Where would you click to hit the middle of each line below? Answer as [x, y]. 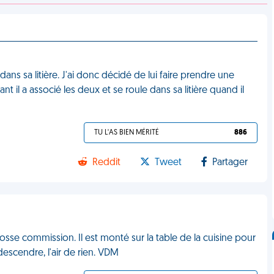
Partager [230, 163]
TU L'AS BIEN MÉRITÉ [127, 133]
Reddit [107, 163]
